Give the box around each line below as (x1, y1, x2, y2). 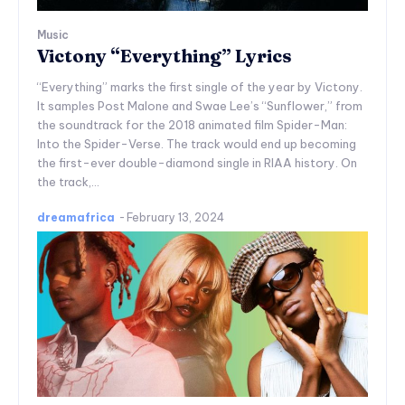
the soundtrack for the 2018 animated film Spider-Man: (37, 117, 347, 132)
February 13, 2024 (127, 210, 224, 224)
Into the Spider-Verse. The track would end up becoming (37, 136, 356, 151)
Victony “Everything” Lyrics (37, 43, 292, 67)
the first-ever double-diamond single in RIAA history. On (37, 155, 357, 170)
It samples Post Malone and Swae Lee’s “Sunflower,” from (37, 98, 363, 113)
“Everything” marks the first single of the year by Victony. (37, 79, 363, 94)
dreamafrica (37, 210, 115, 224)
